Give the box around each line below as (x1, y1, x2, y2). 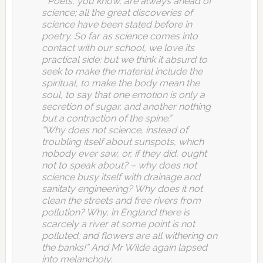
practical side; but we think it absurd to (41, 53, 207, 65)
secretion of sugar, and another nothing (41, 100, 211, 112)
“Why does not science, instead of (41, 124, 188, 136)
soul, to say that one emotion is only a (41, 89, 205, 100)
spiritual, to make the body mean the (41, 77, 200, 89)
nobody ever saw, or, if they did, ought (41, 147, 207, 159)
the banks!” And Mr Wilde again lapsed (41, 241, 207, 253)
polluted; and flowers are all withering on (41, 230, 217, 241)
